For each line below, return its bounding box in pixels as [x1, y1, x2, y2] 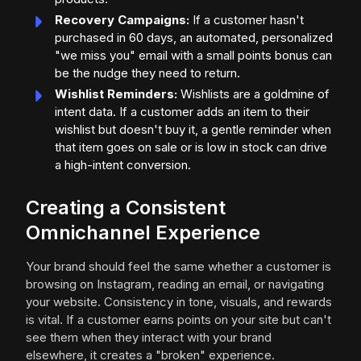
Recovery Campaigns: [55, 12, 189, 27]
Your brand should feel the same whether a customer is [26, 259, 331, 274]
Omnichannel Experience [26, 221, 260, 244]
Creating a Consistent [26, 196, 226, 219]
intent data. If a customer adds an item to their [55, 104, 309, 119]
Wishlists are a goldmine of [177, 86, 330, 102]
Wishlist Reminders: [55, 86, 177, 102]
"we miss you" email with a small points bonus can [55, 48, 332, 63]
